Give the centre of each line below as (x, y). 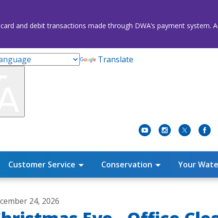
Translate (116, 59)
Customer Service (42, 164)
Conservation (127, 164)
